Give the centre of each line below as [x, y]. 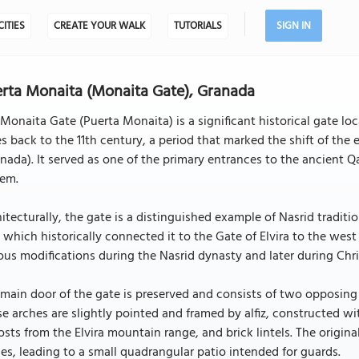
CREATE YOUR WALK [99, 26]
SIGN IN [293, 26]
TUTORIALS [198, 26]
